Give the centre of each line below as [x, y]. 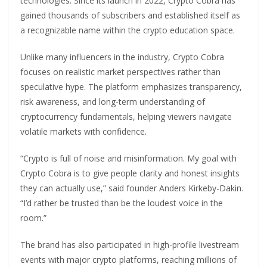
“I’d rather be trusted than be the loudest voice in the [122, 203]
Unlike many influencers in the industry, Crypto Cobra [122, 57]
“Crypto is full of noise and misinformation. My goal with [129, 158]
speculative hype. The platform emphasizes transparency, [131, 86]
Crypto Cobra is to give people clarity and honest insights [130, 173]
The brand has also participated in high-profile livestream [130, 244]
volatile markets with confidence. [84, 131]
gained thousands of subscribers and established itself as [131, 15]
